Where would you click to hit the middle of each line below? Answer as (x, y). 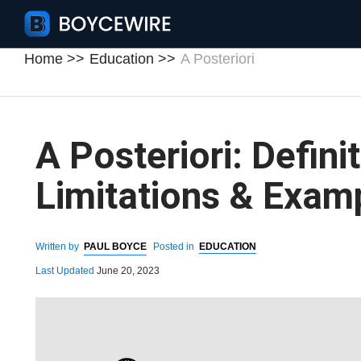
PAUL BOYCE (115, 247)
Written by (58, 247)
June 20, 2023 (128, 271)
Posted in (175, 247)
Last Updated (66, 271)
